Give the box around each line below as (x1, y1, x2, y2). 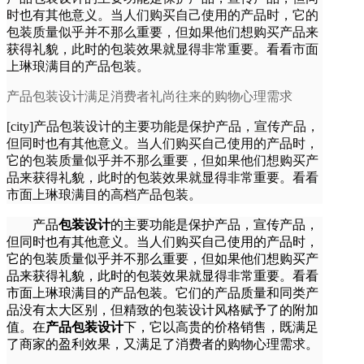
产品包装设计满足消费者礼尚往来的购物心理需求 (6, 89, 292, 103)
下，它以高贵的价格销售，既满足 (123, 320, 318, 334)
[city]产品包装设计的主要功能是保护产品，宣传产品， (6, 119, 319, 133)
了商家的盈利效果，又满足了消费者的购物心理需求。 (6, 337, 318, 351)
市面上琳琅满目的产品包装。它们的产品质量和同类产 (6, 286, 318, 300)
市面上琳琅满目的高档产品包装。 (6, 188, 201, 201)
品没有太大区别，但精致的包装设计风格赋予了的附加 (6, 303, 318, 317)
